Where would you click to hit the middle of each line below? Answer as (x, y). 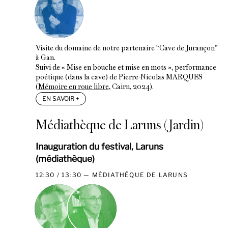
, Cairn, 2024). (131, 87)
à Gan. (45, 58)
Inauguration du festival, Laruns (99, 146)
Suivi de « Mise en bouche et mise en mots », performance (126, 68)
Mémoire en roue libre (73, 87)
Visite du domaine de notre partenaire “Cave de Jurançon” (126, 48)
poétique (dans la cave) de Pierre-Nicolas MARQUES (119, 77)
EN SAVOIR (59, 98)
